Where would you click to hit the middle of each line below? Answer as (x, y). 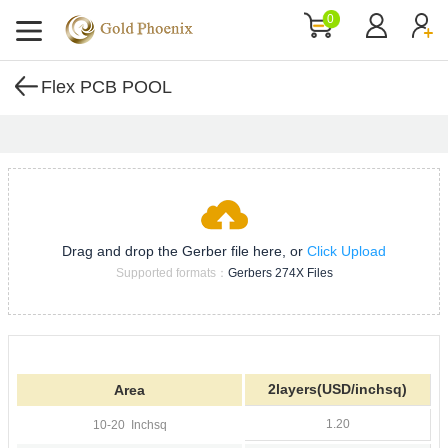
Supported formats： (171, 273)
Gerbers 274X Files (280, 273)
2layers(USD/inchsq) (337, 389)
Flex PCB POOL (106, 87)
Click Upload (346, 251)
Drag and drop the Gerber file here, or (184, 251)
